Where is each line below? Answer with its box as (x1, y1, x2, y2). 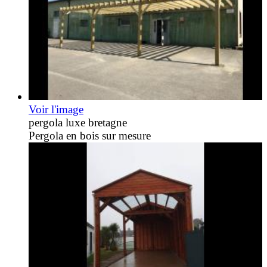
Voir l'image (29, 103, 83, 116)
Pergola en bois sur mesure (29, 129, 151, 142)
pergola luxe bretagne (29, 116, 127, 129)
